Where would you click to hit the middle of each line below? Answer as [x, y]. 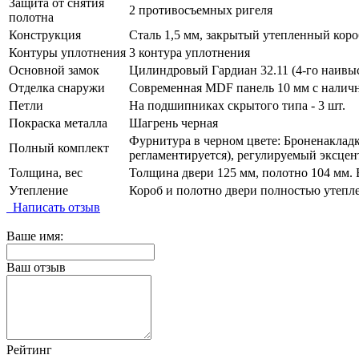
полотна [31, 18]
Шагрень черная [173, 123]
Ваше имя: [35, 236]
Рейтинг [29, 350]
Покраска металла [58, 123]
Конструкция [45, 35]
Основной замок [54, 71]
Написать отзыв [53, 208]
